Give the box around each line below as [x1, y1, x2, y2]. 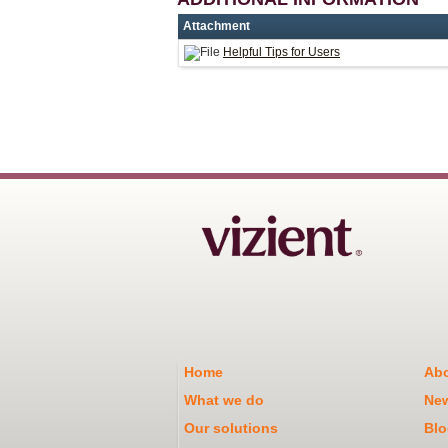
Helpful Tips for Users [223, 44, 340, 59]
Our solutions [184, 419, 278, 436]
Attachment [183, 18, 250, 33]
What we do [184, 391, 264, 408]
